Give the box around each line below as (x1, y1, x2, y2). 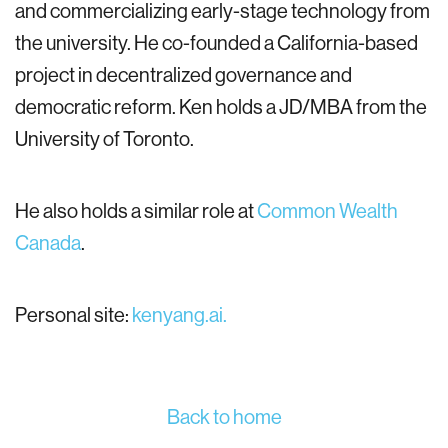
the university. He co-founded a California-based (15, 30, 418, 55)
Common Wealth (257, 198, 398, 223)
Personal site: (15, 302, 132, 327)
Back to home (166, 404, 282, 429)
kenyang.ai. (132, 302, 227, 327)
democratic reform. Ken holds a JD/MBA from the (15, 94, 427, 119)
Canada (15, 230, 81, 255)
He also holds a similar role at (15, 198, 257, 223)
